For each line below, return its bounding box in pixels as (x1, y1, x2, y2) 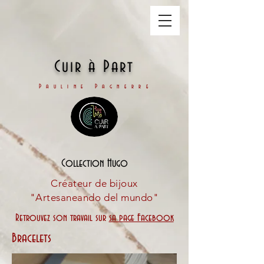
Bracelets (12, 232, 51, 246)
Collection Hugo (61, 157, 128, 170)
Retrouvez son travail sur (15, 212, 109, 223)
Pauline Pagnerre (38, 83, 154, 90)
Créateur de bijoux (51, 177, 138, 189)
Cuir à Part (54, 58, 135, 76)
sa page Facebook (108, 212, 174, 223)
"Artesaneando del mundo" (29, 192, 159, 203)
